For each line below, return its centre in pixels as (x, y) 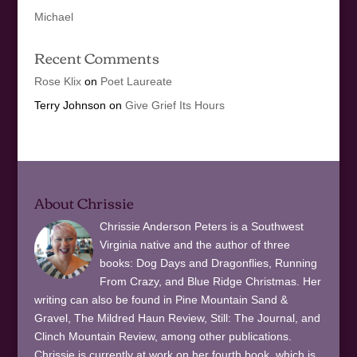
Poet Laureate (136, 81)
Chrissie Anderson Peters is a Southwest (201, 227)
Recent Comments (96, 57)
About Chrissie (84, 203)
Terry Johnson (70, 105)
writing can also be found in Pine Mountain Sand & (161, 300)
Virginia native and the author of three (194, 245)
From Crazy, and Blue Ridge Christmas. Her (210, 282)
